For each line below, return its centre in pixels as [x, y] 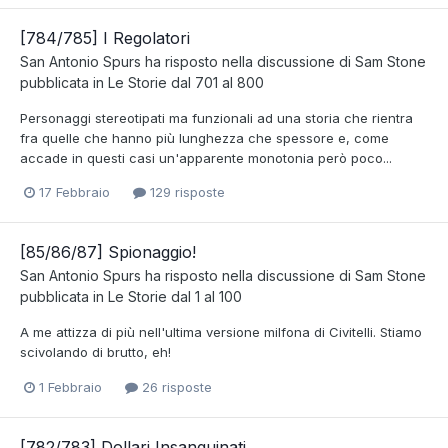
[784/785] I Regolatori [105, 38]
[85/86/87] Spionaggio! [108, 252]
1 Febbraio [70, 386]
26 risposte [175, 386]
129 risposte [185, 192]
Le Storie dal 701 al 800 [186, 83]
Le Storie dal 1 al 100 [175, 297]
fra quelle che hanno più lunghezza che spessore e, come [204, 138]
